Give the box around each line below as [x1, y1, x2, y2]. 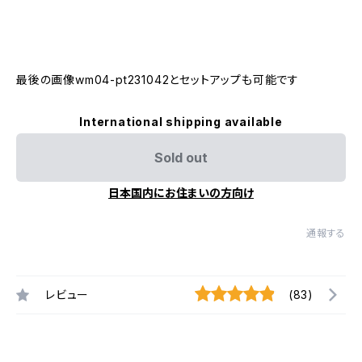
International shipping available [79, 115, 283, 128]
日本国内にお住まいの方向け [108, 186, 254, 200]
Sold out [154, 149, 208, 166]
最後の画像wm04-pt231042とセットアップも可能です [16, 73, 299, 86]
